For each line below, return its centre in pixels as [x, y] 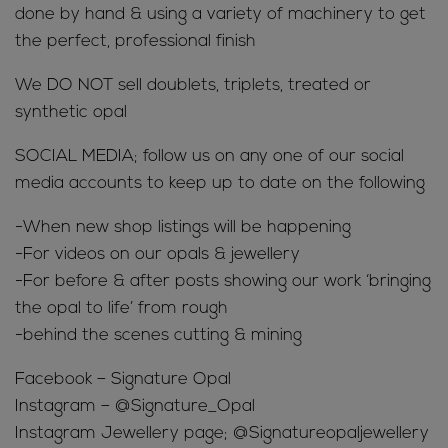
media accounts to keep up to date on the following [220, 184]
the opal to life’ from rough [121, 309]
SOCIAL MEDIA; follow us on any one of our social [209, 157]
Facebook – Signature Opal [123, 380]
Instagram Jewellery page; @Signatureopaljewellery [222, 434]
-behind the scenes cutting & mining [158, 336]
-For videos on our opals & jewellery [157, 255]
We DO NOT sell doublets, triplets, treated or [193, 86]
